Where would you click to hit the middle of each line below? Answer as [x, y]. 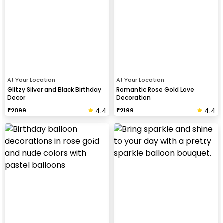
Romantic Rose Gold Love [155, 89]
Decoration [134, 97]
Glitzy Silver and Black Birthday [54, 89]
